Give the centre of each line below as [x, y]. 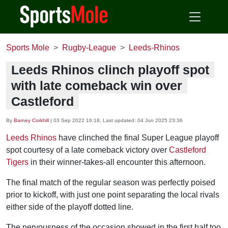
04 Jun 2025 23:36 [160, 120]
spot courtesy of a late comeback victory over [88, 150]
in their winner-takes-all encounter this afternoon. [117, 162]
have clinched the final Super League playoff [138, 138]
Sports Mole [28, 48]
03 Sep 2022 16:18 [77, 120]
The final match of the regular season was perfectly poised [111, 182]
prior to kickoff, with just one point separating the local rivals [113, 195]
